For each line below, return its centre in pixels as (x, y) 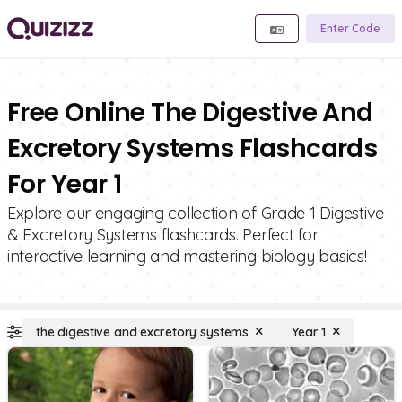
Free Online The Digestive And (190, 113)
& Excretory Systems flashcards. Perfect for (163, 235)
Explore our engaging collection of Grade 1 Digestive (196, 213)
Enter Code (350, 28)
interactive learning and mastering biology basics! (187, 256)
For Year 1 (65, 184)
